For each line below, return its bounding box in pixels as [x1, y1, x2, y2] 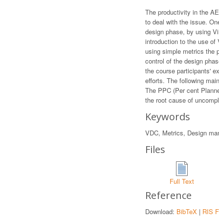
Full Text [170, 176, 194, 186]
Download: [145, 207, 176, 216]
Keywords [145, 110, 190, 123]
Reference [145, 189, 192, 202]
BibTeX [176, 207, 197, 216]
